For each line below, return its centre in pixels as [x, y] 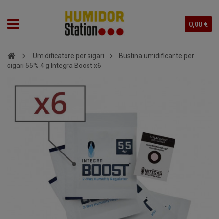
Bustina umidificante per [156, 56]
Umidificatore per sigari [68, 56]
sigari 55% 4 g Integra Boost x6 [54, 66]
